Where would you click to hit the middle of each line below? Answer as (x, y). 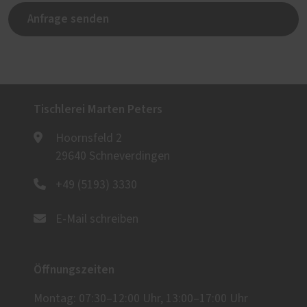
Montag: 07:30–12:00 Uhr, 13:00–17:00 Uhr (141, 299)
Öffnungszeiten (74, 270)
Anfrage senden (68, 19)
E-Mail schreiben (97, 220)
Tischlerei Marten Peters (98, 110)
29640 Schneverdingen (113, 157)
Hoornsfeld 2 (89, 139)
